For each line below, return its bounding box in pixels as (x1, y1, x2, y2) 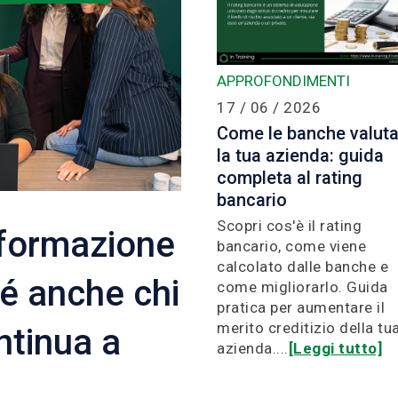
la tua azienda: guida (217, 145, 384, 167)
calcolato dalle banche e (217, 258, 388, 276)
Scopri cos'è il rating (217, 217, 362, 235)
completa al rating (217, 167, 362, 189)
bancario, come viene (217, 237, 366, 256)
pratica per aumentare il (217, 298, 385, 317)
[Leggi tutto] (288, 339, 382, 358)
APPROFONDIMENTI (217, 72, 350, 91)
